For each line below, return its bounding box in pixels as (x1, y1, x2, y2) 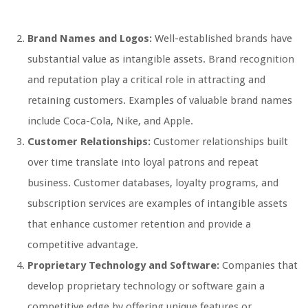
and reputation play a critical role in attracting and (27, 73, 265, 86)
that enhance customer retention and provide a (27, 217, 251, 230)
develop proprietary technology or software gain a (27, 279, 265, 292)
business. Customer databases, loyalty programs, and (27, 176, 278, 189)
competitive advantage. (27, 238, 138, 251)
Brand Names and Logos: (27, 32, 152, 45)
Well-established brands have (152, 32, 292, 45)
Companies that (219, 258, 298, 272)
